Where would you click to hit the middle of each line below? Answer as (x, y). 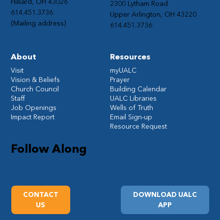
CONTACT (41, 195)
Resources (130, 57)
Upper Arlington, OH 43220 (153, 14)
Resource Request (138, 126)
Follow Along (49, 149)
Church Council (35, 89)
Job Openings (34, 108)
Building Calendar (138, 89)
